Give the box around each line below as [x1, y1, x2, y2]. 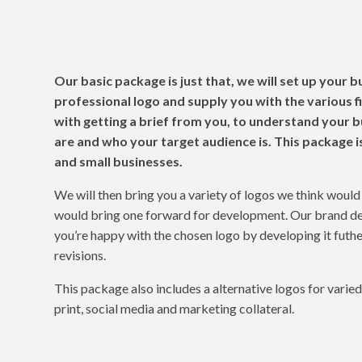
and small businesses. [54, 154, 183, 169]
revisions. [54, 247, 107, 263]
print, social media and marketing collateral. [54, 301, 295, 316]
